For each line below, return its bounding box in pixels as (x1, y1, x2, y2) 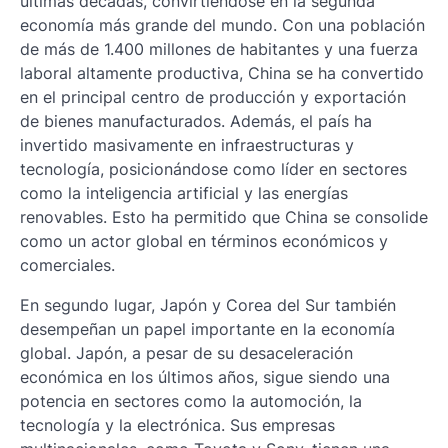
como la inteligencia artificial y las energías (20, 183, 348, 204)
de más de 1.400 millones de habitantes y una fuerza (20, 39, 418, 60)
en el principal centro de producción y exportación (20, 87, 406, 108)
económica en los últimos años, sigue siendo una (20, 367, 390, 388)
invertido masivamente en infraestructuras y (20, 135, 354, 156)
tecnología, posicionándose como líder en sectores (20, 159, 407, 180)
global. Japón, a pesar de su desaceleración (20, 343, 353, 364)
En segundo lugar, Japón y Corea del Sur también (20, 295, 396, 316)
